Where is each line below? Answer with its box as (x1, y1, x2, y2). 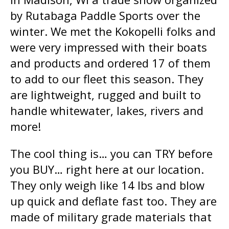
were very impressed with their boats (10, 39, 207, 55)
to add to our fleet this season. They (10, 71, 203, 87)
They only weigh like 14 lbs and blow (10, 177, 204, 193)
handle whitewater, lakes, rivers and (10, 103, 203, 119)
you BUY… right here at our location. (10, 162, 204, 177)
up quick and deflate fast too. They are (10, 193, 217, 209)
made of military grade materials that (10, 209, 212, 225)
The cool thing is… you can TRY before (10, 146, 213, 162)
